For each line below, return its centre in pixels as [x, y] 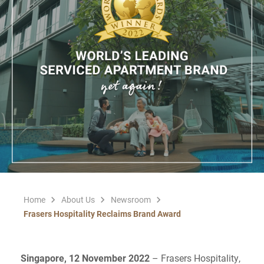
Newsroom [131, 199]
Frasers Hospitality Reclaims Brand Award [102, 214]
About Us [78, 199]
